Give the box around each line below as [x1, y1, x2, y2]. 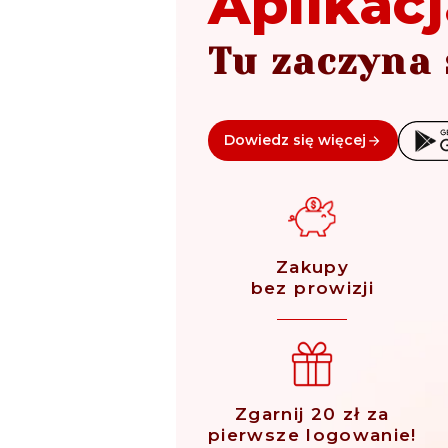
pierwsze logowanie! [208, 425, 417, 446]
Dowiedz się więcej [224, 131, 366, 150]
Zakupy [275, 257, 349, 278]
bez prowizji [250, 278, 375, 299]
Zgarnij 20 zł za [235, 404, 390, 425]
